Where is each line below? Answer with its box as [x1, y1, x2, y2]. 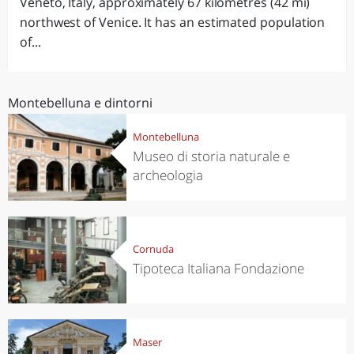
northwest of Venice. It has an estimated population [20, 13, 326, 31]
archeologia [132, 165, 203, 184]
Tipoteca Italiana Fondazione [132, 258, 304, 277]
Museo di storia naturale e [132, 146, 290, 165]
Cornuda [132, 241, 174, 256]
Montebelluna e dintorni [8, 94, 153, 111]
